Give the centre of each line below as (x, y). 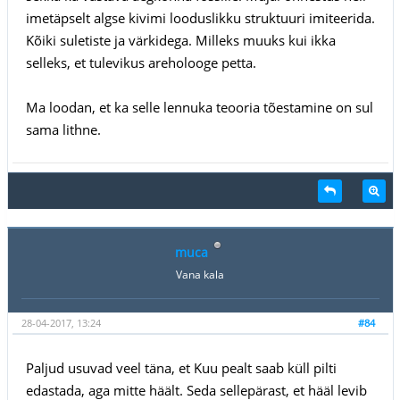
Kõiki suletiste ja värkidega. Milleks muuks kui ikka (180, 40)
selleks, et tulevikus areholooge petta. (141, 62)
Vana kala (200, 274)
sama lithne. (63, 129)
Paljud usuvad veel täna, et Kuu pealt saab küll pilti (181, 367)
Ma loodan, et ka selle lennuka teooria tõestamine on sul (199, 107)
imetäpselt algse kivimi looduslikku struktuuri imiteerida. (200, 17)
